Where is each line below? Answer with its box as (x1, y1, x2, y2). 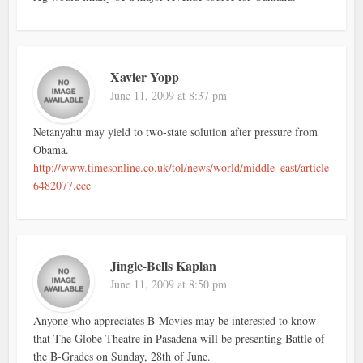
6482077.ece (33, 177, 92, 194)
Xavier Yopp (110, 67, 180, 87)
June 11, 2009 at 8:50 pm (110, 276, 228, 293)
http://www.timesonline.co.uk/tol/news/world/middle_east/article (33, 160, 330, 176)
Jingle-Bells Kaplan (110, 256, 217, 275)
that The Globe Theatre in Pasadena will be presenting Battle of (33, 331, 326, 347)
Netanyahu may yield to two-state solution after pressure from (33, 124, 318, 140)
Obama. (33, 142, 70, 158)
